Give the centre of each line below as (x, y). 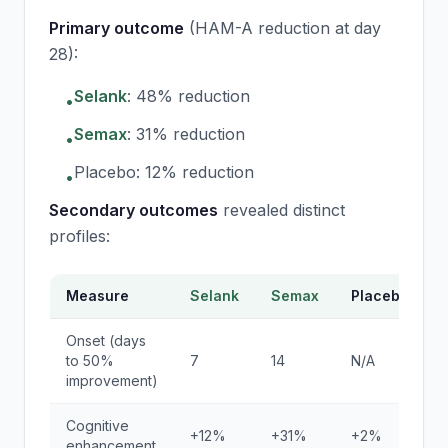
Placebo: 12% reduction (164, 172)
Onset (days (106, 340)
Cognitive (97, 425)
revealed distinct (281, 210)
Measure (97, 295)
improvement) (112, 380)
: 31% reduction (186, 134)
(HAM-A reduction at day (282, 28)
